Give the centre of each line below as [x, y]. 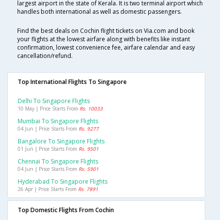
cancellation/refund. [45, 56]
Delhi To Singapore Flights [54, 101]
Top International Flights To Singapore [72, 82]
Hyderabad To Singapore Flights [63, 182]
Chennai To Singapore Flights [58, 162]
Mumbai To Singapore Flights [58, 121]
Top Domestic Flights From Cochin [66, 210]
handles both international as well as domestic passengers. [99, 12]
